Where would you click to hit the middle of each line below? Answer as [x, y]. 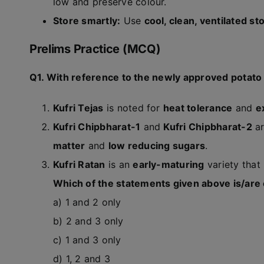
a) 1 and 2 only [87, 202]
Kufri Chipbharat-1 [97, 127]
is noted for [133, 108]
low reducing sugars [157, 146]
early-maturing [169, 164]
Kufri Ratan [79, 164]
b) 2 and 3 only [88, 221]
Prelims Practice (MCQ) [96, 49]
